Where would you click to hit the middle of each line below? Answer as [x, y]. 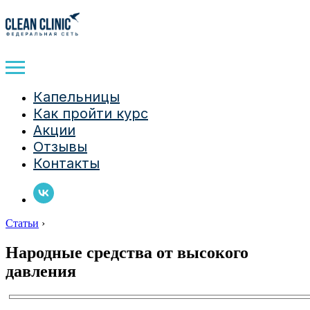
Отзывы [60, 147]
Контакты [66, 163]
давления [41, 271]
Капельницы [76, 97]
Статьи [22, 223]
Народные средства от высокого [127, 252]
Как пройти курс [91, 113]
